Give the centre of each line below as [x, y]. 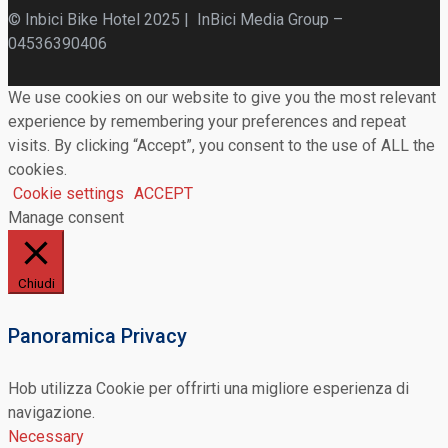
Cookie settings [68, 193]
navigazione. [51, 413]
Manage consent [66, 217]
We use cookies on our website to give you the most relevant [222, 97]
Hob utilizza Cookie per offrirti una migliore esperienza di [208, 389]
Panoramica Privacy [97, 335]
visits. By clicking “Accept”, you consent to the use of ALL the [221, 145]
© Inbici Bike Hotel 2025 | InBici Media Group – [175, 19]
